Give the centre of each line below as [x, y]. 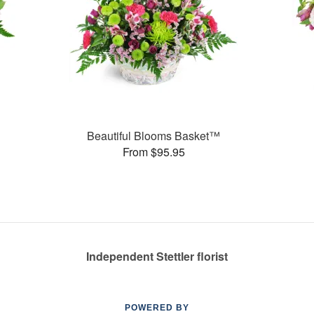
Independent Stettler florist [157, 256]
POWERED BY [157, 308]
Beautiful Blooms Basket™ [154, 135]
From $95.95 [153, 151]
